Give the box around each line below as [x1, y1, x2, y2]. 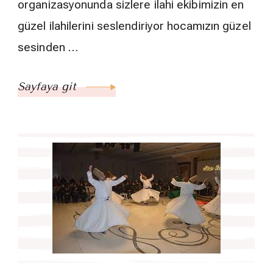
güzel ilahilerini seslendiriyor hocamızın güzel [18, 19, 251, 34]
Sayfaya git [18, 80, 80, 94]
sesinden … [18, 40, 78, 55]
